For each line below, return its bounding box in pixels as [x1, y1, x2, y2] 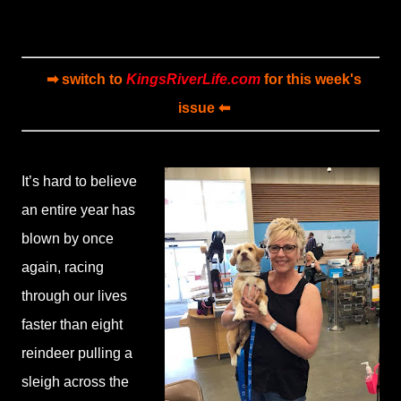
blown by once [21, 231, 114, 246]
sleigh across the [21, 374, 129, 389]
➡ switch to [47, 72, 126, 87]
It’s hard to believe [21, 174, 137, 189]
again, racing [21, 260, 104, 275]
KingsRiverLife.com [126, 72, 260, 87]
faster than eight [21, 317, 123, 332]
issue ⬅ [178, 100, 230, 115]
